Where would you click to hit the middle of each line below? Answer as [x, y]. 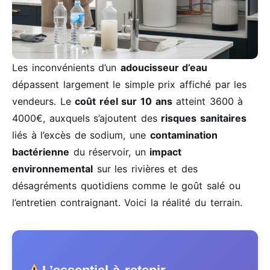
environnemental [52, 169]
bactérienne [41, 152]
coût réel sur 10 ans [124, 102]
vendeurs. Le [44, 102]
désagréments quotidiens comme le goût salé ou [126, 186]
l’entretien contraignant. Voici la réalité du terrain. [127, 203]
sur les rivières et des [145, 169]
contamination [184, 135]
